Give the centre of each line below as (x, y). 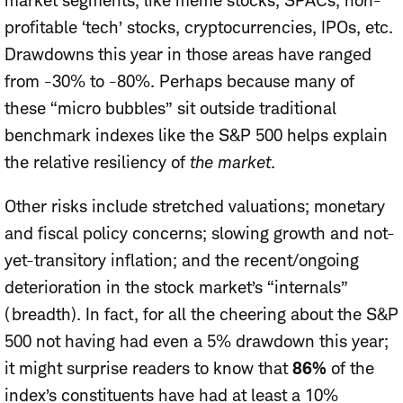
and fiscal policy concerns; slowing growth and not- (200, 233)
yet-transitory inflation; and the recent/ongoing (182, 260)
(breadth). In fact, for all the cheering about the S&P (201, 314)
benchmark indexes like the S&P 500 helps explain (196, 135)
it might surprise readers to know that (148, 368)
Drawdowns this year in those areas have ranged (188, 54)
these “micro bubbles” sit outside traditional (170, 108)
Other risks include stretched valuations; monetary (195, 206)
